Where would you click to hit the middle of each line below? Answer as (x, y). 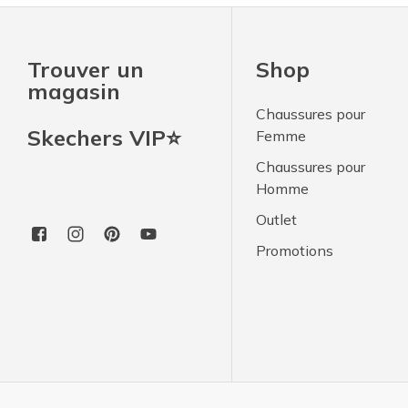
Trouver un (86, 70)
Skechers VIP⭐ (104, 138)
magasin (74, 92)
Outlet (277, 220)
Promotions (295, 251)
